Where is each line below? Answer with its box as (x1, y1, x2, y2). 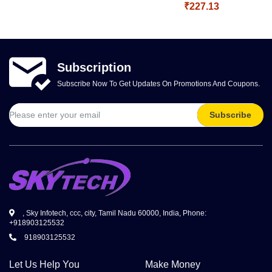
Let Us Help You (9, 259, 80, 270)
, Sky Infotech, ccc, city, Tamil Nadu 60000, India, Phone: (21, 209, 206, 217)
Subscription (57, 60, 131, 74)
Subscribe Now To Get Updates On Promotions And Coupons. (57, 79, 260, 88)
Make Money (145, 259, 200, 270)
